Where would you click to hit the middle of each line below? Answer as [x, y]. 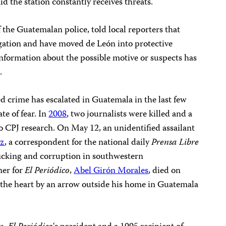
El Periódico [47, 171]
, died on [165, 171]
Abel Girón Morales [111, 171]
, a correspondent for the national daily [78, 143]
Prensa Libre [175, 143]
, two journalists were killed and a [130, 115]
